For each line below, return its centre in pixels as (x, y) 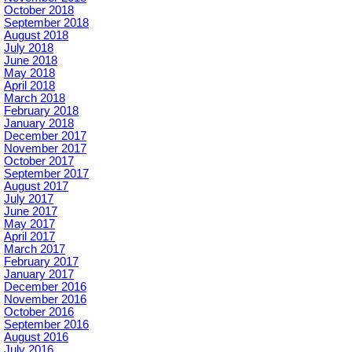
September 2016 (46, 325)
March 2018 (35, 99)
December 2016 (45, 287)
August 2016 (36, 337)
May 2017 (29, 224)
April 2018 (29, 86)
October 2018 (39, 11)
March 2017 (35, 249)
